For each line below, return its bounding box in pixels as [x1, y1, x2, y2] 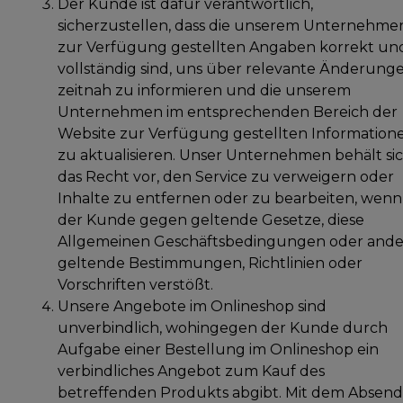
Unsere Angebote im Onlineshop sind [58, 297, 327, 315]
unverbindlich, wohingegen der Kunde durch [58, 318, 388, 336]
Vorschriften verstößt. [58, 275, 213, 293]
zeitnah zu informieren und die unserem [58, 81, 351, 99]
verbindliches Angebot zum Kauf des [58, 362, 325, 380]
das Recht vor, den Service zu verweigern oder [58, 167, 394, 185]
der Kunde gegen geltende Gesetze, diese [58, 210, 364, 228]
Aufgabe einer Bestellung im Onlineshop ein [58, 340, 379, 358]
